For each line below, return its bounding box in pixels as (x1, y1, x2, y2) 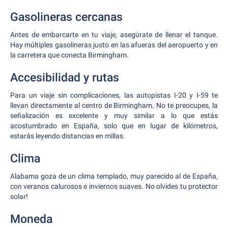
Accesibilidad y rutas (10, 71, 119, 84)
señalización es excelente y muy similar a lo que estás (10, 111, 218, 120)
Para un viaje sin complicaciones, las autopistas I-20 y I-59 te (10, 91, 218, 99)
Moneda (10, 212, 52, 226)
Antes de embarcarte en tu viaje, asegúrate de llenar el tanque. (10, 31, 218, 39)
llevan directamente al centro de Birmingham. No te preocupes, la (10, 101, 218, 109)
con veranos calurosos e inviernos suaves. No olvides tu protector (10, 182, 218, 190)
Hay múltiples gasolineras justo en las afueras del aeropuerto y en (10, 41, 218, 49)
